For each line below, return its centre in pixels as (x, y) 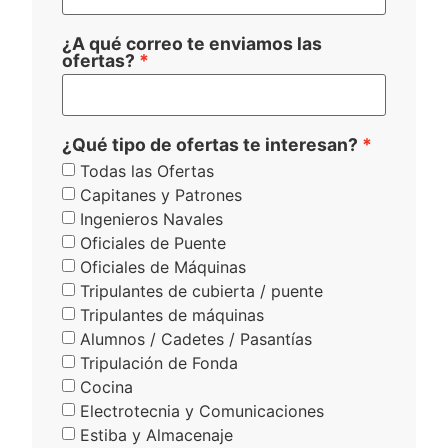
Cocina (107, 387)
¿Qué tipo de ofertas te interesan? (210, 144)
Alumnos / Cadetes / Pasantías (196, 339)
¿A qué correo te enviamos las (192, 43)
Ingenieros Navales (152, 219)
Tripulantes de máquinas (172, 315)
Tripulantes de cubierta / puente (202, 291)
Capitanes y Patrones (161, 195)
